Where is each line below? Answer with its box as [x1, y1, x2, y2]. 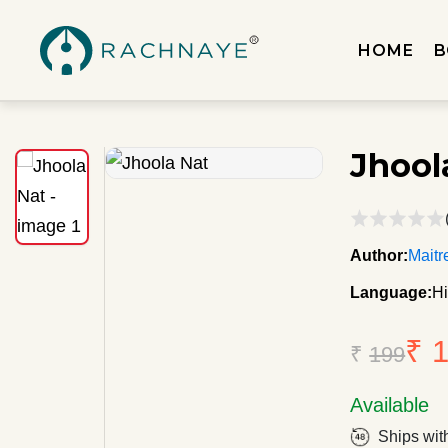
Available [350, 394, 430, 416]
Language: [350, 284, 433, 301]
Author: [350, 247, 409, 264]
